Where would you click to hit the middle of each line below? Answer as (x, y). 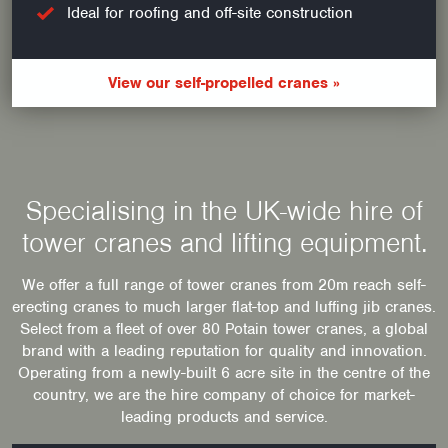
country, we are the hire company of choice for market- (224, 395)
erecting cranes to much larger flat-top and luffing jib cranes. (224, 307)
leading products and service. (224, 417)
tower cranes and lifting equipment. (224, 243)
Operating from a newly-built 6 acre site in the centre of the (224, 373)
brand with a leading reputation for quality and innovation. (224, 351)
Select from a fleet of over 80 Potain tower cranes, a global (224, 329)
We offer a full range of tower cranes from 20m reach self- (224, 285)
